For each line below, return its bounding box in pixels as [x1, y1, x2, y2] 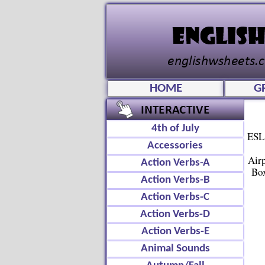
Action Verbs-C [141, 192, 209, 203]
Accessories [147, 140, 203, 151]
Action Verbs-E [141, 226, 209, 237]
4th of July [151, 123, 199, 134]
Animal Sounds [140, 243, 210, 254]
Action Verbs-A [140, 157, 210, 169]
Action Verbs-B [140, 174, 210, 186]
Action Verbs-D [140, 209, 210, 220]
